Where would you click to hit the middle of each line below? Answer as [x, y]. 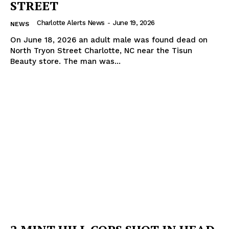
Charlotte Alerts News [71, 22]
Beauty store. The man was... [92, 61]
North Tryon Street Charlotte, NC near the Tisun [101, 50]
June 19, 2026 [134, 22]
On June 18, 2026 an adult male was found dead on [109, 40]
